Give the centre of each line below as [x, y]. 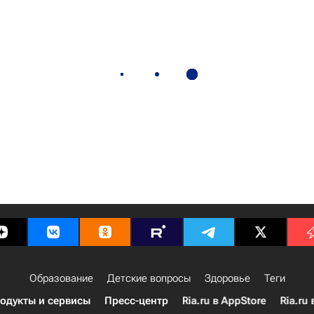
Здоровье [227, 278]
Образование [61, 278]
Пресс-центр [136, 301]
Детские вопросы [149, 278]
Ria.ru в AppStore [224, 301]
